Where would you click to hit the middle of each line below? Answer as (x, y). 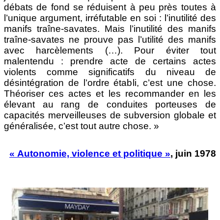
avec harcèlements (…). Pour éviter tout (110, 51)
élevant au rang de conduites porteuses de (110, 105)
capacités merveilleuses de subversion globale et (110, 115)
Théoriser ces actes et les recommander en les (110, 94)
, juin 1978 (193, 153)
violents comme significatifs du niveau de (110, 72)
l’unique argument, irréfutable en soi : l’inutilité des (110, 18)
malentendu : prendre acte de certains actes (110, 61)
